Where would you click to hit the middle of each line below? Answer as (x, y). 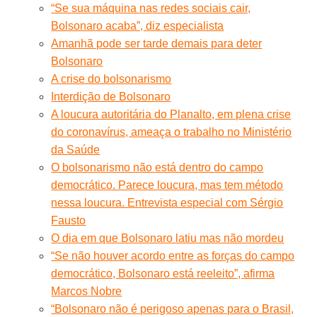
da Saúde (76, 149)
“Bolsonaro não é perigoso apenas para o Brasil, (173, 309)
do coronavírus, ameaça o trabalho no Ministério (172, 132)
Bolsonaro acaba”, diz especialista (138, 25)
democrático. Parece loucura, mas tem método (167, 185)
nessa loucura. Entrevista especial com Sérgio (167, 202)
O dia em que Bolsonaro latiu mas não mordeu (168, 238)
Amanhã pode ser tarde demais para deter (157, 43)
